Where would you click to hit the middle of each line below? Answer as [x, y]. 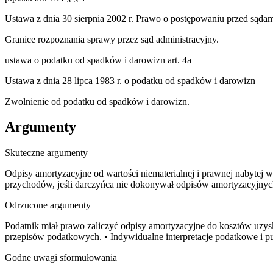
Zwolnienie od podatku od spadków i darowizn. [97, 101]
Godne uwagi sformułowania [61, 258]
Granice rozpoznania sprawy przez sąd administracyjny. [112, 39]
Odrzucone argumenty [48, 205]
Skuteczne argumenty [46, 153]
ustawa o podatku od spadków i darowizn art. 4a [98, 60]
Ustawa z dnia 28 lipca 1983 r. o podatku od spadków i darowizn [130, 80]
